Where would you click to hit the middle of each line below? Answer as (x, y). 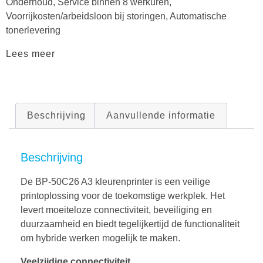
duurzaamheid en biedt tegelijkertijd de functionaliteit (130, 224)
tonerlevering (33, 31)
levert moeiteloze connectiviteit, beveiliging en (116, 210)
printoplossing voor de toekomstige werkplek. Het (123, 196)
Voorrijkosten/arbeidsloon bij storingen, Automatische (116, 16)
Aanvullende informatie (161, 116)
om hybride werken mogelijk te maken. (100, 238)
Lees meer (31, 54)
